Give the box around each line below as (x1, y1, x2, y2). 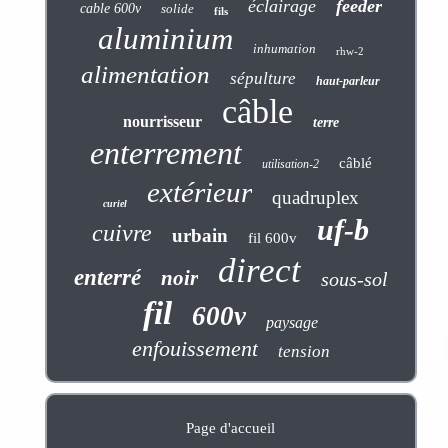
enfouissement (131, 335, 258, 361)
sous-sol (320, 267, 388, 290)
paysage (266, 313, 319, 331)
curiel (102, 197, 127, 209)
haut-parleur (316, 73, 381, 88)
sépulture (230, 68, 297, 88)
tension (277, 341, 330, 361)
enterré (73, 264, 141, 290)
